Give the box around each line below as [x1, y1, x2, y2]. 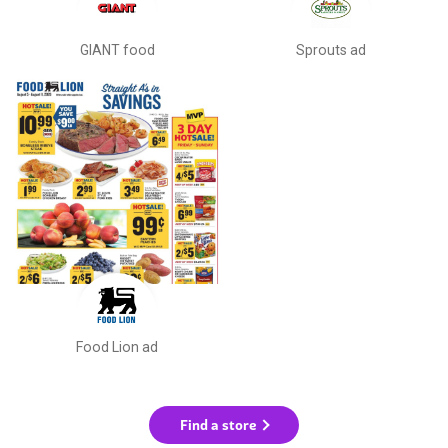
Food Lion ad [76, 338, 159, 355]
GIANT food [79, 42, 155, 59]
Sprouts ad [295, 42, 366, 59]
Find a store [180, 415, 257, 434]
